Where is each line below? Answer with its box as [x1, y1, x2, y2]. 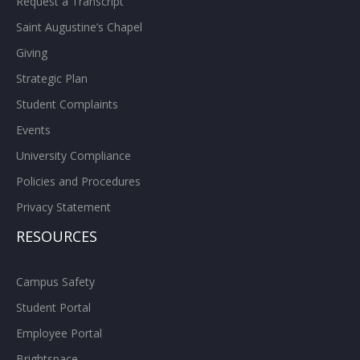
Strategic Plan [16, 71, 88, 87]
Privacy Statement [16, 199, 111, 215]
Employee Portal [16, 325, 102, 342]
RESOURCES [16, 227, 97, 247]
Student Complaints [16, 96, 118, 112]
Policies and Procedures [16, 174, 141, 190]
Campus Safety [16, 274, 95, 290]
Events [16, 122, 51, 138]
